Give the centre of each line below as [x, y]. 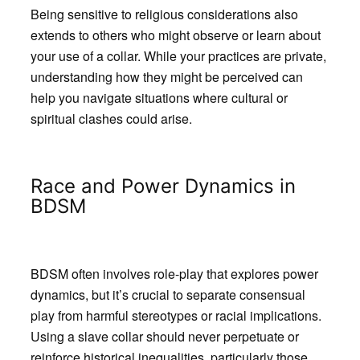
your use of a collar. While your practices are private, [178, 55]
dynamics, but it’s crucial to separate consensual [168, 295]
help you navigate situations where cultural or [159, 97]
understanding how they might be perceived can [166, 76]
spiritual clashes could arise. [111, 118]
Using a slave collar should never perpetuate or [164, 337]
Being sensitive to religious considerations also [164, 14]
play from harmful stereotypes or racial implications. [176, 316]
